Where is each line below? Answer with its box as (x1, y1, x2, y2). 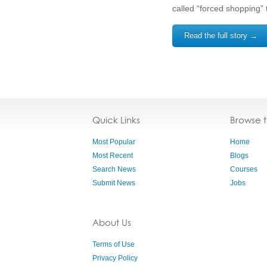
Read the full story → (184, 31, 257, 40)
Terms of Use (92, 240, 135, 249)
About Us (92, 217, 131, 228)
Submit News (92, 179, 135, 187)
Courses (230, 165, 257, 173)
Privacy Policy (92, 254, 138, 262)
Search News (92, 165, 136, 173)
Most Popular (92, 138, 135, 146)
